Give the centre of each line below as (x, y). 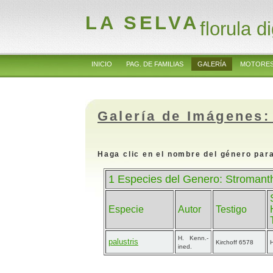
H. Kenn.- (193, 238)
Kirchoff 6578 (236, 242)
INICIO (102, 64)
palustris (123, 242)
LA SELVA (142, 23)
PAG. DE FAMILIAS (155, 64)
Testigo (231, 209)
